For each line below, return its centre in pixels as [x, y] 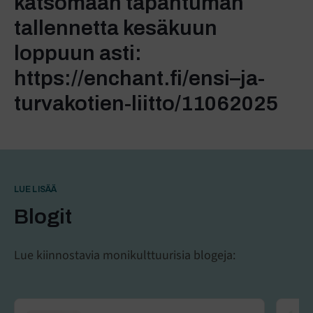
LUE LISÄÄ [36, 190]
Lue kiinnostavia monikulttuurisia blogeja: [125, 256]
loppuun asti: [78, 53]
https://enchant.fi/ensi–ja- [139, 79]
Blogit [43, 217]
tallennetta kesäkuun [116, 28]
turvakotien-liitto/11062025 [146, 104]
